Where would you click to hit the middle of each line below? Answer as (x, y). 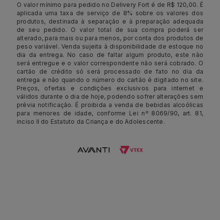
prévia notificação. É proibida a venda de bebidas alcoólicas (110, 105)
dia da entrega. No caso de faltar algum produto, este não (110, 55)
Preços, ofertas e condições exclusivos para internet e (110, 88)
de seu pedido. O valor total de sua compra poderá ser (110, 30)
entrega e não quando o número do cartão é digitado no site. (110, 80)
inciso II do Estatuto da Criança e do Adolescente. (91, 122)
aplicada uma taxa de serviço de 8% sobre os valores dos (110, 13)
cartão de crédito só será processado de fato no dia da (110, 71)
